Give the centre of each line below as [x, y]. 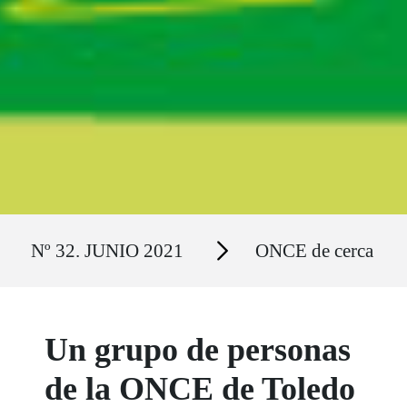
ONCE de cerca [314, 250]
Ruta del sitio [55, 233]
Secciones [221, 241]
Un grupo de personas [198, 350]
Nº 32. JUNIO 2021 [107, 250]
